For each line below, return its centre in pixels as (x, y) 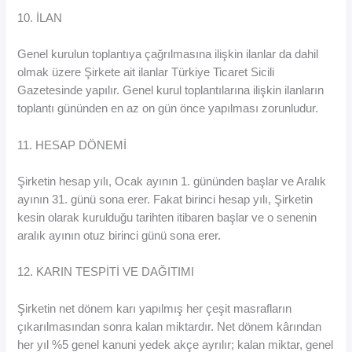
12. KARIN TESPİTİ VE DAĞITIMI (106, 272)
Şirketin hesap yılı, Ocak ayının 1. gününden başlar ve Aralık (172, 182)
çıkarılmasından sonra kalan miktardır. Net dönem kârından (170, 326)
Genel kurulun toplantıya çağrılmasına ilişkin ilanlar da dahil (168, 55)
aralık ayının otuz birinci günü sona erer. (119, 236)
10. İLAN (40, 18)
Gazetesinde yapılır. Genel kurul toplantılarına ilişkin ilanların (171, 91)
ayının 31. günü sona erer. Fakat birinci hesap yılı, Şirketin (165, 200)
